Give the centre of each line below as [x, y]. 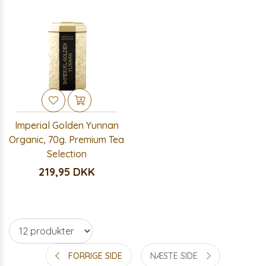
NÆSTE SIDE [174, 256]
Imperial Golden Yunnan [66, 125]
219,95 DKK [66, 172]
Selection [66, 154]
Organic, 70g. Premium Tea [66, 140]
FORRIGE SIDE [95, 256]
